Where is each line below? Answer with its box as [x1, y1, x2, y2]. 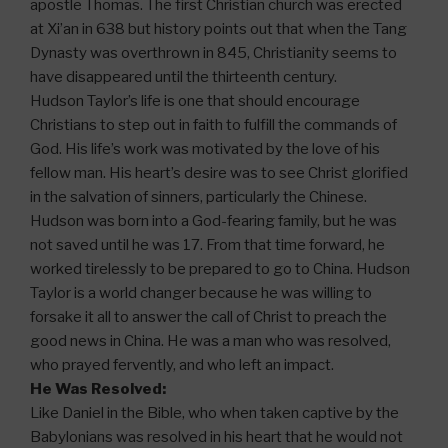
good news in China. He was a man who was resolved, [30, 331, 391, 350]
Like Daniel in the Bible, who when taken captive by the [30, 403, 399, 422]
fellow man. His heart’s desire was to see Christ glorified [30, 163, 408, 182]
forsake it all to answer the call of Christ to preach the [30, 307, 387, 326]
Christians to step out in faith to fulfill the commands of [30, 115, 397, 134]
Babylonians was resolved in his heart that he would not [30, 427, 403, 446]
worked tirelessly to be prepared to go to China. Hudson [30, 259, 410, 278]
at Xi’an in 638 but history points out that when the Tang [30, 19, 407, 38]
